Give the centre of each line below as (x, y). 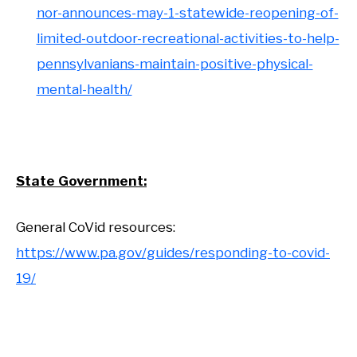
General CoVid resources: (96, 227)
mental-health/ (84, 90)
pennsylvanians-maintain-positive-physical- (175, 64)
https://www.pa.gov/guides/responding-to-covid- (173, 252)
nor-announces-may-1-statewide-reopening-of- (187, 13)
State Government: (81, 181)
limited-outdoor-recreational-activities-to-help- (188, 39)
